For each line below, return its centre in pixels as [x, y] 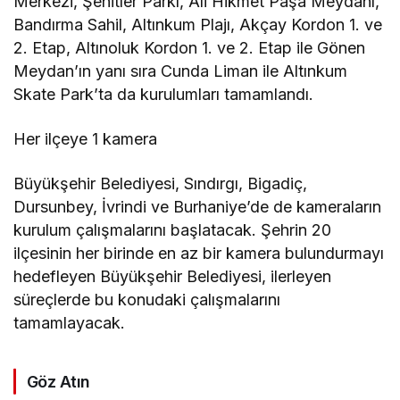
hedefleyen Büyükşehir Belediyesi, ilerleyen [173, 276]
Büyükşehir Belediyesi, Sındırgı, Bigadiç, [161, 183]
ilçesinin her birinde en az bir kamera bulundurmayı [199, 253]
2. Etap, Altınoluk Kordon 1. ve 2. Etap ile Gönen [190, 47]
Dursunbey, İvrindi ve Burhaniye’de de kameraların [198, 206]
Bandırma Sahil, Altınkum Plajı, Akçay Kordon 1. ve [198, 24]
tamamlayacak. [69, 322]
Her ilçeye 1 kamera [86, 138]
